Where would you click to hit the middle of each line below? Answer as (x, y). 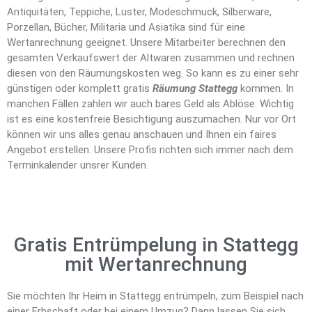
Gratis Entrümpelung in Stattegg (156, 245)
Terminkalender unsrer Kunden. (78, 165)
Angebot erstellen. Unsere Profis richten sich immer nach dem (150, 150)
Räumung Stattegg (195, 89)
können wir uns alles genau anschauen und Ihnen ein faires (142, 135)
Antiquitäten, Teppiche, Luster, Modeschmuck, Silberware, (139, 12)
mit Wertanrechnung (156, 265)
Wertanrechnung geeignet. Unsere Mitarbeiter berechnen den (146, 43)
